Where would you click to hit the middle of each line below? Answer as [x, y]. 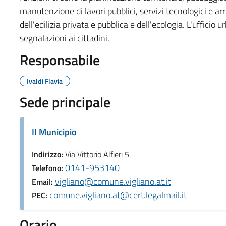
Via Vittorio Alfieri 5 [97, 154]
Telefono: [48, 168]
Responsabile [60, 60]
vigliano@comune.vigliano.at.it [113, 181]
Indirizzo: [48, 154]
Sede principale [65, 102]
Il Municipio [54, 132]
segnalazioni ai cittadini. [64, 38]
